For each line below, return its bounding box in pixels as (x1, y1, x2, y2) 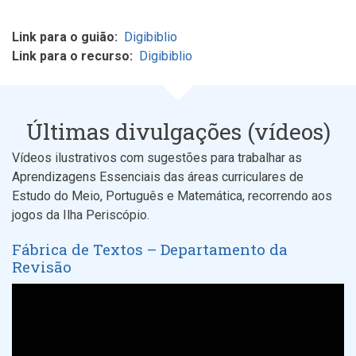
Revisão (12, 256, 72, 277)
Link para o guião (12, 29, 114, 44)
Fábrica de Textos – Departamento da (12, 238, 288, 259)
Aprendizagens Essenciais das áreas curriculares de (12, 168, 304, 184)
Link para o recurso (12, 48, 130, 64)
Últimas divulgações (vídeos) (25, 116, 331, 146)
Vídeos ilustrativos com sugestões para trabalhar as (12, 149, 302, 165)
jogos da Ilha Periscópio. (12, 207, 149, 222)
